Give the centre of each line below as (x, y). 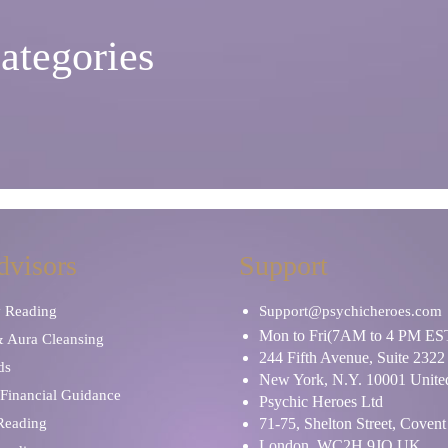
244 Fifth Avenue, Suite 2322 (352, 357)
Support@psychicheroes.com (350, 310)
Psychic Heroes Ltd (321, 401)
